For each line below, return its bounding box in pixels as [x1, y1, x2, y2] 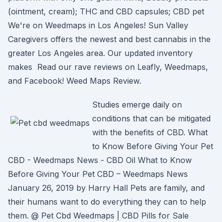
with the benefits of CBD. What [92, 127, 208, 137]
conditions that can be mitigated [92, 113, 211, 123]
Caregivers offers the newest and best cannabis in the [8, 34, 211, 44]
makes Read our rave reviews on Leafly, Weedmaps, [8, 62, 208, 72]
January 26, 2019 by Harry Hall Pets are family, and [8, 183, 205, 193]
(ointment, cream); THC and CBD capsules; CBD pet [8, 6, 207, 16]
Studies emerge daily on [92, 100, 182, 110]
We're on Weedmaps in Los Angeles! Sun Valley [8, 20, 188, 30]
